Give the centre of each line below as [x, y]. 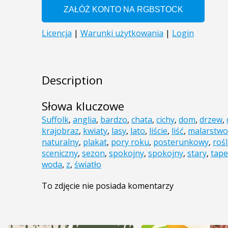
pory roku [130, 142]
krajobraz [60, 131]
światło [88, 165]
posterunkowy [181, 142]
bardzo [114, 120]
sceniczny [60, 153]
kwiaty [95, 131]
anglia [84, 120]
